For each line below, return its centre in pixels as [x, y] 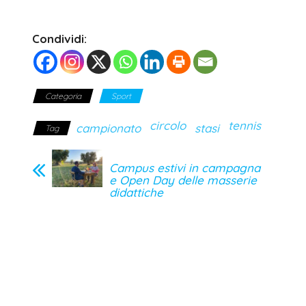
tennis [245, 125]
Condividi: [59, 38]
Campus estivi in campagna [185, 167]
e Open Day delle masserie [183, 180]
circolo [168, 125]
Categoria [63, 96]
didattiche [136, 192]
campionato [108, 128]
